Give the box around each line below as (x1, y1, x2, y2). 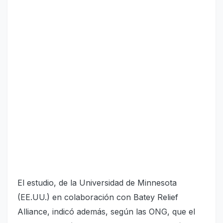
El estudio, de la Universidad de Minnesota (17, 178, 177, 188)
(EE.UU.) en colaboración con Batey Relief (17, 192, 178, 203)
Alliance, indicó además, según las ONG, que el (17, 207, 195, 217)
